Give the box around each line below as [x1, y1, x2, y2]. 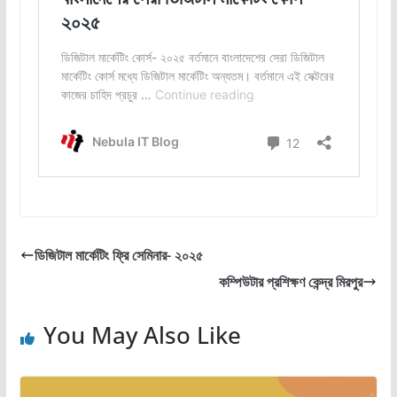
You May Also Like [43, 318, 241, 351]
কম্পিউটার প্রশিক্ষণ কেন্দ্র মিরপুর [219, 271, 363, 292]
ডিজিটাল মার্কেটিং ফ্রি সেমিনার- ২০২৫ [34, 245, 203, 265]
